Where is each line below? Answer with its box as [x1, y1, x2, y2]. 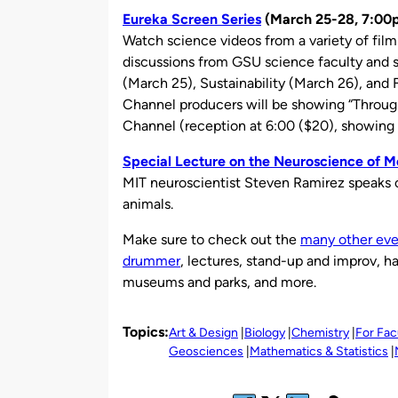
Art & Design [169, 324, 238, 340]
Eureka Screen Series [123, 10, 261, 28]
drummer [123, 251, 180, 269]
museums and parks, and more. [123, 273, 316, 291]
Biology [244, 324, 285, 340]
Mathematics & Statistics [250, 343, 388, 359]
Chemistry [291, 324, 349, 340]
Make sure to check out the [123, 230, 300, 248]
